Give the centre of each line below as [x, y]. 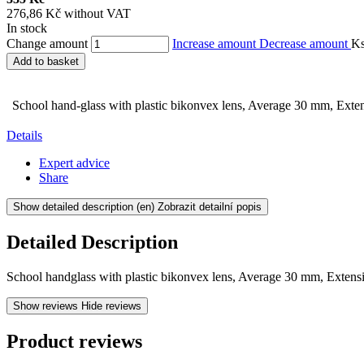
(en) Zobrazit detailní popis [199, 206]
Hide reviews [111, 305]
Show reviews [45, 305]
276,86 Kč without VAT [69, 13]
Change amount [47, 43]
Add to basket [46, 61]
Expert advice [74, 162]
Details [24, 135]
